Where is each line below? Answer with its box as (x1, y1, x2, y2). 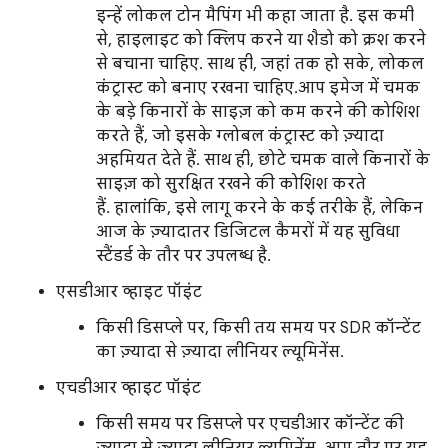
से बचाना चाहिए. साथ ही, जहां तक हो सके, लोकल (96, 54, 424, 75)
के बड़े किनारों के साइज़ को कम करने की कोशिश (96, 102, 420, 123)
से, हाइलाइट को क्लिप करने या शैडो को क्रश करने (96, 30, 426, 51)
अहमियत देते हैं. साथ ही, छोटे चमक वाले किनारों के (96, 150, 430, 171)
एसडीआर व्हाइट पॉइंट (56, 282, 202, 303)
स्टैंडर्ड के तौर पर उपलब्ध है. (96, 246, 271, 267)
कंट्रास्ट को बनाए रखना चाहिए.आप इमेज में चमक (96, 78, 420, 99)
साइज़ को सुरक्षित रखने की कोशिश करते (96, 174, 366, 195)
